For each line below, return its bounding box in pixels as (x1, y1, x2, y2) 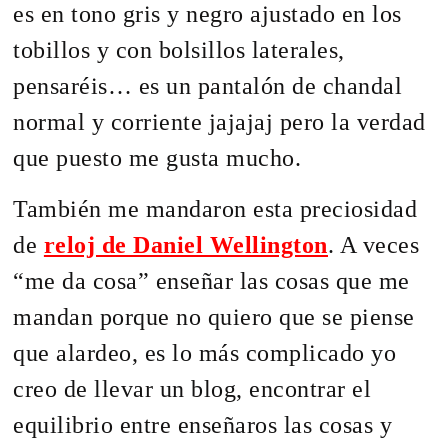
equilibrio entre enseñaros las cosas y (13, 411, 393, 438)
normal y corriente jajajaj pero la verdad (13, 109, 426, 136)
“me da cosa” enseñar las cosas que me (13, 267, 410, 294)
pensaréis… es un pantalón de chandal (13, 73, 403, 100)
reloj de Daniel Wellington (43, 231, 328, 258)
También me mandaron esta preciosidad (13, 195, 418, 222)
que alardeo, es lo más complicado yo (13, 339, 397, 366)
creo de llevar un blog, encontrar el (13, 375, 372, 402)
